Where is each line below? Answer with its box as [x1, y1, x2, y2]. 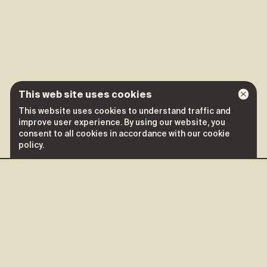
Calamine [10, 212, 108, 239]
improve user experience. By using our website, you [18, 117, 225, 128]
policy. [18, 139, 44, 151]
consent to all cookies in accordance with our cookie [18, 128, 230, 139]
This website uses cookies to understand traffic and [18, 105, 231, 117]
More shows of [10, 190, 159, 217]
